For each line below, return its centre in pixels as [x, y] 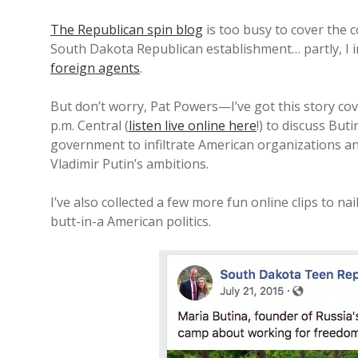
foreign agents [95, 68]
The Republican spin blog [127, 30]
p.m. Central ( [89, 125]
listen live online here [193, 125]
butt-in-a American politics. [131, 221]
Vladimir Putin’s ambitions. [129, 164]
